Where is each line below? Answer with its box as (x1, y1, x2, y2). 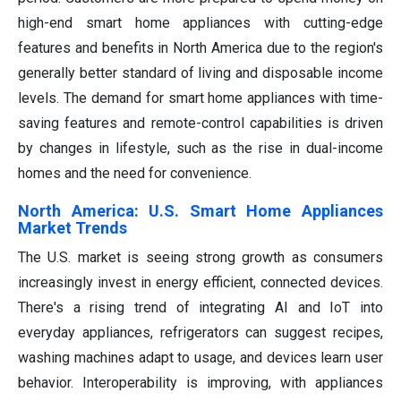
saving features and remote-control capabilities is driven (18, 114, 383, 132)
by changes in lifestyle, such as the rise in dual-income (18, 139, 383, 157)
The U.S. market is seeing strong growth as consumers (18, 248, 383, 266)
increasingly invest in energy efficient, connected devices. (18, 273, 383, 291)
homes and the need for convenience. (18, 164, 252, 182)
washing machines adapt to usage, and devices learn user (18, 348, 383, 366)
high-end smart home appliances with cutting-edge (18, 13, 383, 31)
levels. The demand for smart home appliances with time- (18, 89, 383, 107)
